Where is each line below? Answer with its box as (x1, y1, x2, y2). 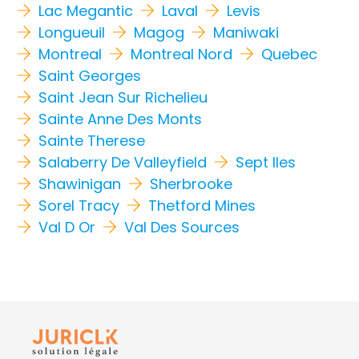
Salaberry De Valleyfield (38, 151, 208, 172)
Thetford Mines (147, 195, 256, 216)
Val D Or (38, 216, 96, 237)
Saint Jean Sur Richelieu (38, 87, 208, 107)
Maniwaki (212, 22, 279, 42)
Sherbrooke (149, 173, 232, 194)
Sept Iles (235, 151, 296, 172)
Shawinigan (38, 173, 122, 194)
